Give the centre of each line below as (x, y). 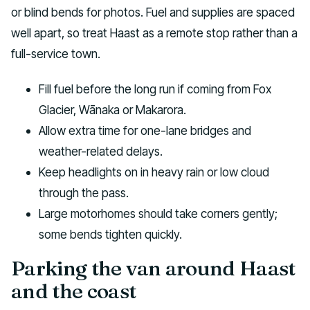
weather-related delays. (101, 151)
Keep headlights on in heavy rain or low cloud (154, 172)
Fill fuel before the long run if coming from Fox (155, 89)
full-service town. (56, 54)
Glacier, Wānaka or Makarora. (112, 109)
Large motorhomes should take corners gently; (158, 213)
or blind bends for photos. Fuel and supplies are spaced (153, 12)
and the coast (74, 291)
